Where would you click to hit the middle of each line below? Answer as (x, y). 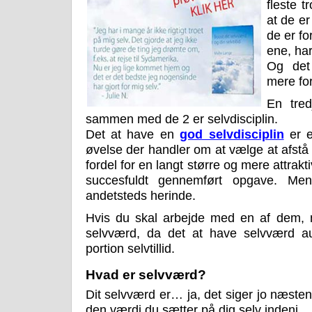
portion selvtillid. (130, 249)
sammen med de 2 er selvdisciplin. (181, 119)
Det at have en (133, 135)
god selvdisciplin (232, 135)
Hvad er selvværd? (146, 275)
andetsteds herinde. (140, 196)
